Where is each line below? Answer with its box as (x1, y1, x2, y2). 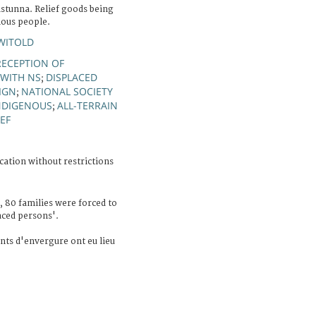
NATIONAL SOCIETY (21, 84, 113, 98)
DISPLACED (46, 70, 97, 84)
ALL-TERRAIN (57, 98, 118, 112)
